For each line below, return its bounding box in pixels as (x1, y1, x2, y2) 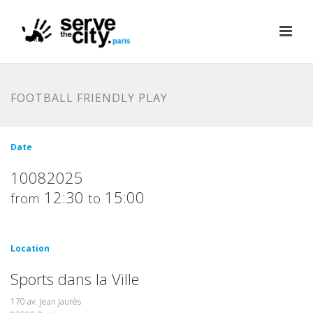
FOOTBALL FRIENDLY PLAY (10, 90, 168, 105)
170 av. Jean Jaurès (10, 296, 81, 307)
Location (10, 242, 50, 254)
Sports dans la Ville (10, 268, 139, 289)
